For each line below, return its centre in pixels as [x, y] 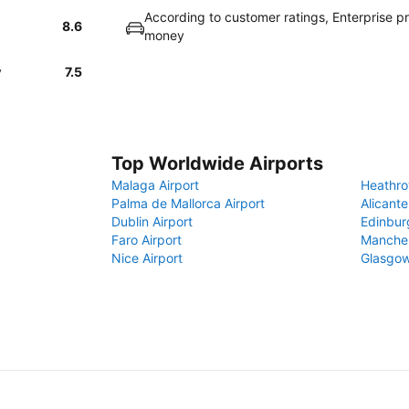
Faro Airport [147, 240]
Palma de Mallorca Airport [188, 203]
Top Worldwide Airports [217, 163]
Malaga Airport [155, 185]
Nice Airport [147, 258]
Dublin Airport [152, 221]
